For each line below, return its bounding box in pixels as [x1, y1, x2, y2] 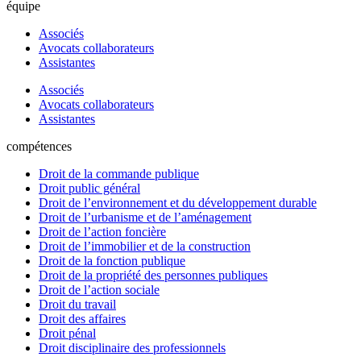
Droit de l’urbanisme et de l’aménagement [39, 210, 251, 225]
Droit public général [39, 181, 140, 196]
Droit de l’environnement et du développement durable [39, 196, 317, 210]
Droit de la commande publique [39, 167, 199, 181]
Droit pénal [39, 326, 96, 341]
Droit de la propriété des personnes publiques [39, 268, 268, 283]
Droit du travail [39, 297, 116, 312]
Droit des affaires [39, 312, 126, 326]
